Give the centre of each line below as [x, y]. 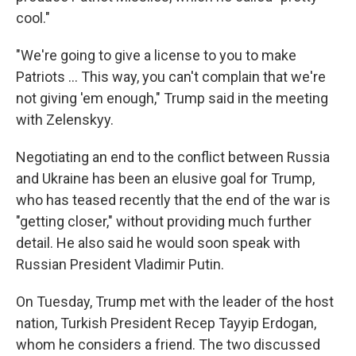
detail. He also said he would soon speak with [158, 243]
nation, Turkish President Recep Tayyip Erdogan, [166, 323]
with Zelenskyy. [65, 120]
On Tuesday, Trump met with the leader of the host [175, 302]
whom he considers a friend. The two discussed [168, 344]
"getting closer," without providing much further [164, 221]
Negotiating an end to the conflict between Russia [173, 157]
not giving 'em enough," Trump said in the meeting [172, 98]
